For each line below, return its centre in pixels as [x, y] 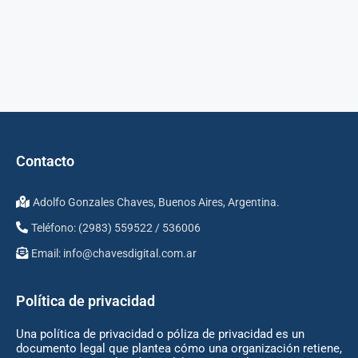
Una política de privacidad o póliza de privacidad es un [160, 334]
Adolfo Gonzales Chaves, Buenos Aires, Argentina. [156, 202]
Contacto [45, 161]
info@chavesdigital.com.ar [130, 253]
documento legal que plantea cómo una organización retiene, [179, 348]
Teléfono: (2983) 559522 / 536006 [116, 227]
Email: [47, 253]
